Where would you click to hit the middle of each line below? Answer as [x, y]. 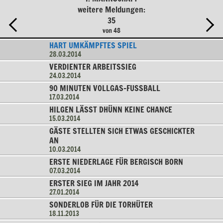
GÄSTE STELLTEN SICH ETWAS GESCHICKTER [122, 131]
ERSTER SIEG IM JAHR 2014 [94, 183]
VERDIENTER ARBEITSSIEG [93, 67]
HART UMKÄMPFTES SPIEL [93, 45]
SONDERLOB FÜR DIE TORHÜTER [101, 205]
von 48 [111, 30]
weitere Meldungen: [111, 9]
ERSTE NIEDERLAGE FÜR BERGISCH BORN [116, 162]
